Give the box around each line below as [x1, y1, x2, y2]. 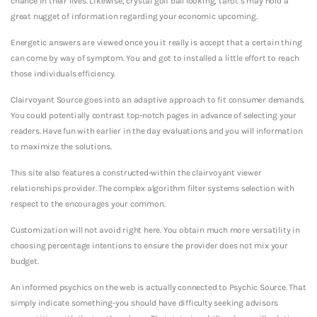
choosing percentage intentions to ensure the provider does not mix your [11, 240, 288, 250]
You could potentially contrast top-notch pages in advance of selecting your [11, 110, 296, 120]
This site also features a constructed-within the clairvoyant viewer [11, 167, 262, 178]
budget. [11, 255, 39, 266]
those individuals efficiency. [11, 68, 116, 79]
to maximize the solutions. [11, 141, 112, 151]
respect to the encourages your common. [11, 198, 166, 209]
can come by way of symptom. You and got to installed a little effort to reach [11, 52, 299, 63]
